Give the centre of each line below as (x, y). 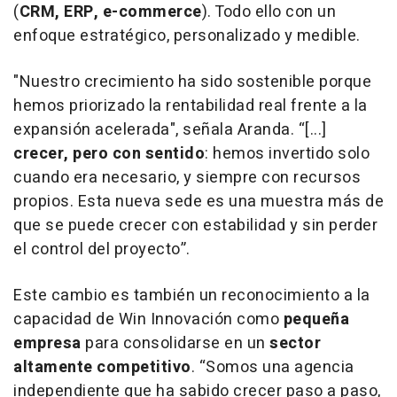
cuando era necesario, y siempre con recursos (187, 178)
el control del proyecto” (100, 250)
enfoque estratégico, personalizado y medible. (187, 36)
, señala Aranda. (237, 130)
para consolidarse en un (175, 344)
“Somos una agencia (276, 368)
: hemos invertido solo (287, 154)
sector (295, 344)
